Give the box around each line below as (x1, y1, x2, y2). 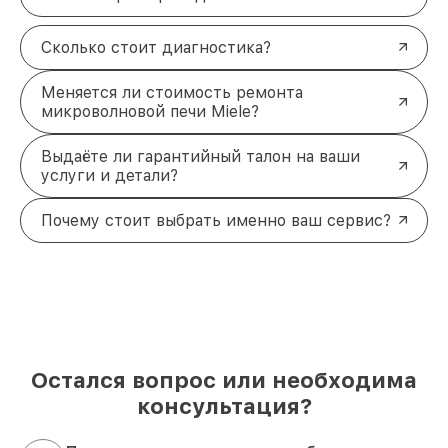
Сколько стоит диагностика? (41, 37, 271, 57)
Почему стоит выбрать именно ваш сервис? (41, 210, 391, 230)
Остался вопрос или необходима (31, 366, 417, 393)
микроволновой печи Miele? (41, 101, 259, 121)
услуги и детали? (41, 165, 178, 185)
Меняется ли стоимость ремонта (41, 82, 303, 102)
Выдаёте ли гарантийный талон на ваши (41, 146, 360, 166)
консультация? (136, 392, 312, 419)
